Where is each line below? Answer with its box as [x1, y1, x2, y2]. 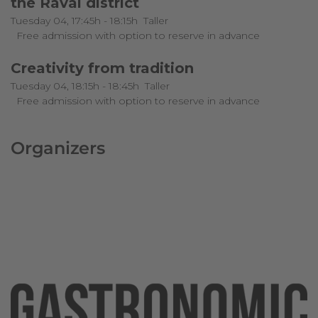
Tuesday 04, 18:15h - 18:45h [11, 79, 139, 92]
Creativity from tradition [11, 59, 194, 77]
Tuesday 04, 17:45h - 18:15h [11, 13, 138, 27]
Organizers [11, 137, 105, 158]
